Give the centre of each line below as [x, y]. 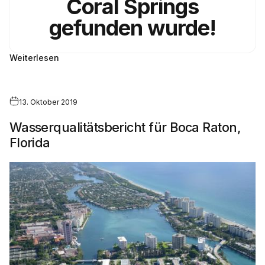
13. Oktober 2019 [48, 102]
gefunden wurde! [132, 28]
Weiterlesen [34, 57]
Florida [30, 143]
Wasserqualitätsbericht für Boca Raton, [125, 127]
